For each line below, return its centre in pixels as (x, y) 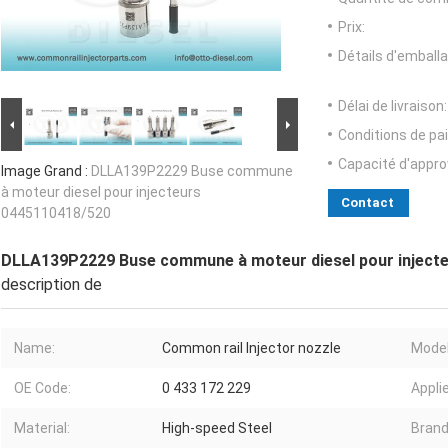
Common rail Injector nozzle (251, 348)
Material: (42, 428)
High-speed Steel (217, 428)
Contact (367, 203)
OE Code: (42, 388)
